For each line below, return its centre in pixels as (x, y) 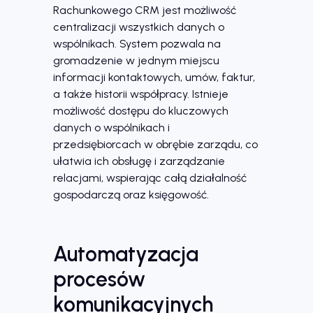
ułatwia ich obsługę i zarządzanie (139, 161)
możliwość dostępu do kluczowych (141, 111)
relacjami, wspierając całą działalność (150, 178)
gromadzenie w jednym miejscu (136, 61)
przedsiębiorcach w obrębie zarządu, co (155, 145)
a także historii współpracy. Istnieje (141, 94)
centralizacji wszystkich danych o (139, 27)
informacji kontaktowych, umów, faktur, (154, 78)
